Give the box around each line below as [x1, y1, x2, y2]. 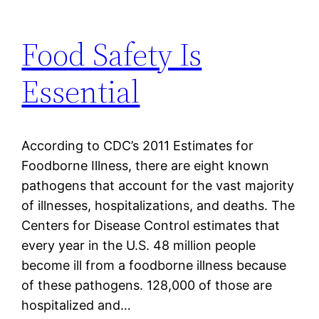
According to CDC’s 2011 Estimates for [21, 138, 254, 154]
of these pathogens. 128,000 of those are [21, 278, 273, 293]
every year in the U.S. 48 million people [21, 238, 256, 253]
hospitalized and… [21, 298, 132, 313]
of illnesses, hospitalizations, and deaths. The [21, 198, 296, 214]
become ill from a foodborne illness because [21, 258, 287, 273]
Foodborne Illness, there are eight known [21, 158, 270, 174]
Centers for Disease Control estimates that [21, 218, 281, 234]
